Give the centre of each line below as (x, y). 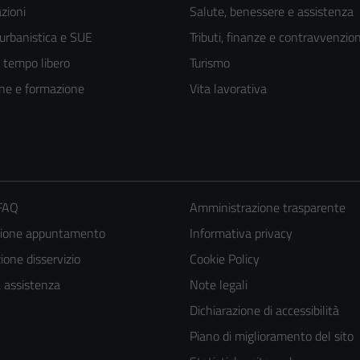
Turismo (210, 62)
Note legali (218, 284)
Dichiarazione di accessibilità (264, 310)
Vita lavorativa (228, 88)
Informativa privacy (241, 233)
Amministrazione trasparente (267, 207)
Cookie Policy (224, 258)
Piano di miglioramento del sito (271, 335)
